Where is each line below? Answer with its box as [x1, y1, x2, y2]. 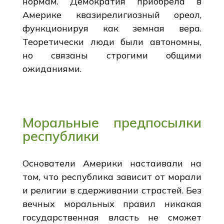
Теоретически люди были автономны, [22, 35, 202, 47]
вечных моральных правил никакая [22, 197, 202, 209]
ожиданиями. [22, 62, 81, 74]
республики [22, 127, 99, 144]
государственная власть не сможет [22, 211, 202, 223]
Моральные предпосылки [22, 113, 202, 131]
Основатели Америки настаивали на [22, 157, 202, 169]
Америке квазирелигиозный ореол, [22, 8, 202, 20]
